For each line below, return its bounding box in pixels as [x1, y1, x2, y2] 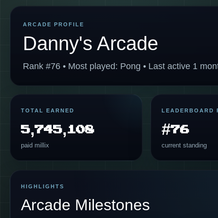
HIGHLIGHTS [21, 183, 64, 189]
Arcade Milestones [21, 196, 150, 214]
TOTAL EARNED [21, 108, 74, 113]
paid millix [21, 142, 49, 149]
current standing [162, 142, 207, 149]
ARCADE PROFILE [23, 21, 84, 27]
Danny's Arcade [23, 33, 158, 54]
